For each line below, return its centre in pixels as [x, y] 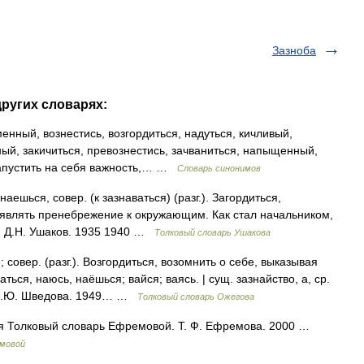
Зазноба [294, 50]
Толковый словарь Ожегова [196, 297]
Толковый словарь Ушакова [212, 232]
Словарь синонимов [219, 168]
